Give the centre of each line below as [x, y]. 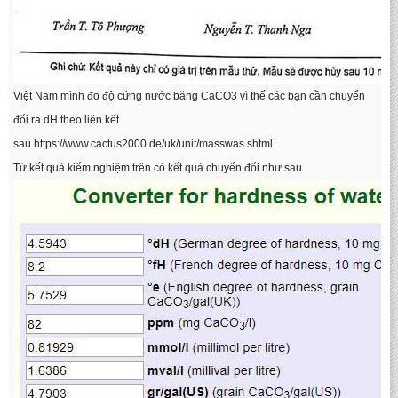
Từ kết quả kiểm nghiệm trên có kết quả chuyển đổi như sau [158, 168]
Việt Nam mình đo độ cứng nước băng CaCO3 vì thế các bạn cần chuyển [189, 96]
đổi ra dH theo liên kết [66, 120]
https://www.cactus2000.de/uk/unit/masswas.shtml [153, 144]
